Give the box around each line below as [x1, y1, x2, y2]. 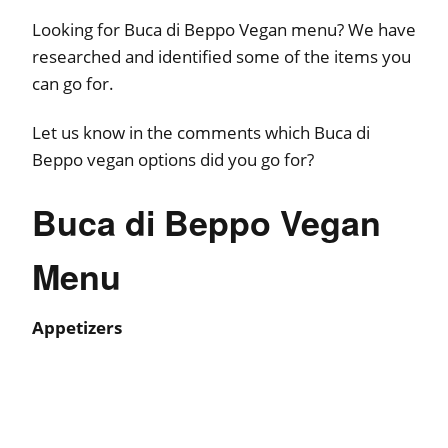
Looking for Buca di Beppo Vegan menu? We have [32, 18, 416, 42]
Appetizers [32, 316, 122, 340]
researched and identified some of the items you [32, 45, 411, 69]
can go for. [32, 72, 114, 96]
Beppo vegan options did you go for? [32, 148, 314, 172]
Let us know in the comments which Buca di [32, 121, 370, 145]
